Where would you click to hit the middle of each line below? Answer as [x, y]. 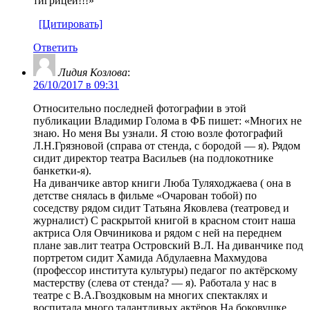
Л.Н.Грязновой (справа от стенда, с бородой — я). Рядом [167, 145]
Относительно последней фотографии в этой [140, 108]
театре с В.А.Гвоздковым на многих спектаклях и [151, 295]
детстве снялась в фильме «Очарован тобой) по [145, 195]
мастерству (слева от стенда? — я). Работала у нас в [155, 282]
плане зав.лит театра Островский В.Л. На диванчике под [168, 245]
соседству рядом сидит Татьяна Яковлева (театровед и [161, 208]
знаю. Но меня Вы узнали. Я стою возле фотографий [158, 133]
